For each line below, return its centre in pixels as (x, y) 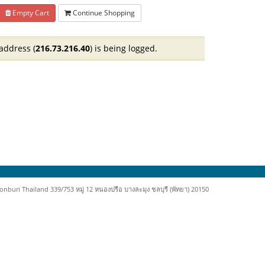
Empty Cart (30, 13)
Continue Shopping (103, 13)
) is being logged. (124, 48)
